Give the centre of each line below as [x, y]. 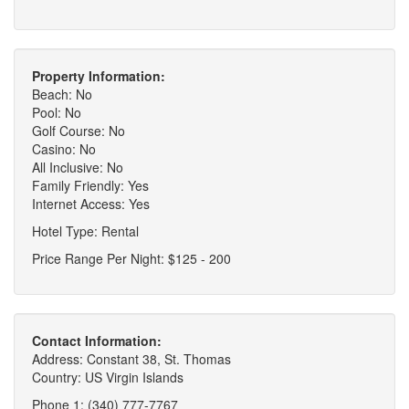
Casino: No [64, 148]
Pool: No [57, 112]
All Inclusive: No [78, 167]
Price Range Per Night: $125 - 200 [131, 258]
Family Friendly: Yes [90, 185]
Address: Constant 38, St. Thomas [131, 358]
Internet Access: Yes [91, 203]
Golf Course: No [79, 130]
